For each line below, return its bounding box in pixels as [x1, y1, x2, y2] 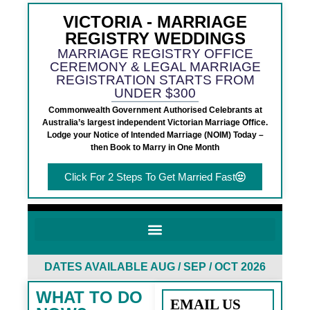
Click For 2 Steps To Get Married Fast [64, 171, 235, 183]
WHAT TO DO [36, 288, 143, 307]
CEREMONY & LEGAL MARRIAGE [49, 60, 261, 75]
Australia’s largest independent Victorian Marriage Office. [42, 117, 268, 127]
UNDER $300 [114, 86, 196, 101]
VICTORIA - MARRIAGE [63, 12, 247, 32]
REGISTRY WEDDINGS [64, 29, 246, 48]
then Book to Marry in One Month [91, 142, 219, 152]
